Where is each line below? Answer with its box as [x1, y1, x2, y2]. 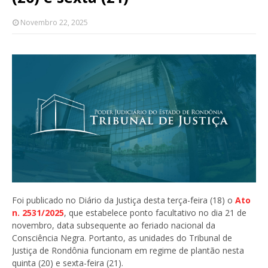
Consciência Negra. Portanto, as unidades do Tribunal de [12, 232, 232, 244]
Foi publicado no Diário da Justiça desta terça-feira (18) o [12, 194, 235, 206]
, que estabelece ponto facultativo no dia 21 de [64, 207, 246, 219]
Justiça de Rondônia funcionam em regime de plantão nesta [12, 245, 244, 257]
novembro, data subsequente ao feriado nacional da [12, 220, 215, 232]
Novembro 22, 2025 [20, 17, 88, 28]
